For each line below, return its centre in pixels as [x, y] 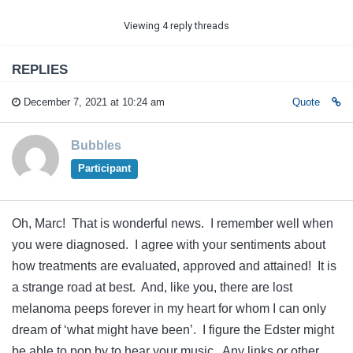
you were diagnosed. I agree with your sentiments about [169, 245]
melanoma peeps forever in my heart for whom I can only [169, 309]
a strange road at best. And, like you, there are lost [152, 288]
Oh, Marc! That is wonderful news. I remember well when [173, 224]
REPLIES [40, 70]
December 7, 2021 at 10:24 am [93, 102]
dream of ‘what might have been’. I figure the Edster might [173, 330]
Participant [104, 169]
